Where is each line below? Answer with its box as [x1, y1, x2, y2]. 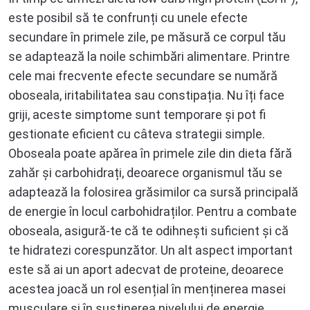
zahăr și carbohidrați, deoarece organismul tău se [8, 165, 282, 180]
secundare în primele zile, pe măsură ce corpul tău [8, 29, 286, 44]
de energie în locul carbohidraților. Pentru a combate [8, 203, 297, 219]
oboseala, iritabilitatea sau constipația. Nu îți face [8, 87, 284, 102]
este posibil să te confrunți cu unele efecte [8, 10, 248, 25]
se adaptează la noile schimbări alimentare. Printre [8, 48, 290, 64]
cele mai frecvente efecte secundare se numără [8, 68, 277, 83]
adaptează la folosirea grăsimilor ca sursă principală [8, 184, 298, 199]
